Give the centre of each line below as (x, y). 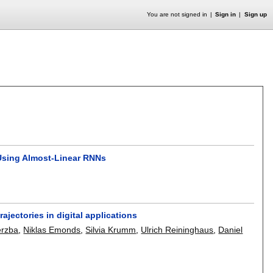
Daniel (231, 230)
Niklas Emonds (52, 230)
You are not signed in (177, 14)
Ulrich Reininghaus (177, 230)
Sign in (226, 14)
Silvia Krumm (111, 230)
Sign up (255, 14)
